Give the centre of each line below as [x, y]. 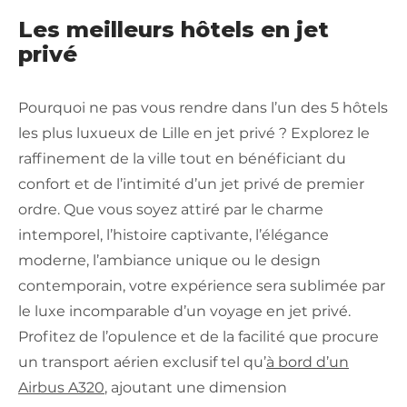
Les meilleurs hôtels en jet [174, 29]
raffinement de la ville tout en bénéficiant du [182, 158]
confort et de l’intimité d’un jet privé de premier [191, 184]
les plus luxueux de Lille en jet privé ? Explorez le [194, 133]
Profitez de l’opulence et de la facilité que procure [199, 336]
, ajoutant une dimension [196, 387]
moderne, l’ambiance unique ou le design [169, 260]
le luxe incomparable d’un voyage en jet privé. [184, 311]
